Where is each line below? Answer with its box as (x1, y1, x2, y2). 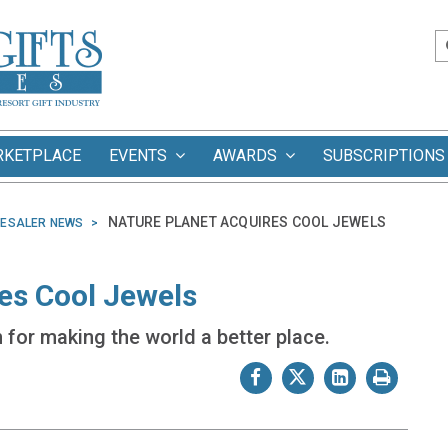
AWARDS (213, 146, 285, 165)
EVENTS (109, 146, 175, 165)
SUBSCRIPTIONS (323, 146, 445, 165)
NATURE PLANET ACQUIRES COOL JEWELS (108, 214, 387, 230)
